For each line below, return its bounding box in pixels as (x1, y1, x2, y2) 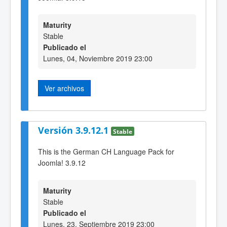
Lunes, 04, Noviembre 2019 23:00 (43, 53, 153, 64)
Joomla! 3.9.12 (38, 158, 86, 168)
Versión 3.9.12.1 (38, 124, 111, 136)
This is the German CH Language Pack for (38, 146, 174, 157)
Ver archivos (45, 83, 84, 94)
